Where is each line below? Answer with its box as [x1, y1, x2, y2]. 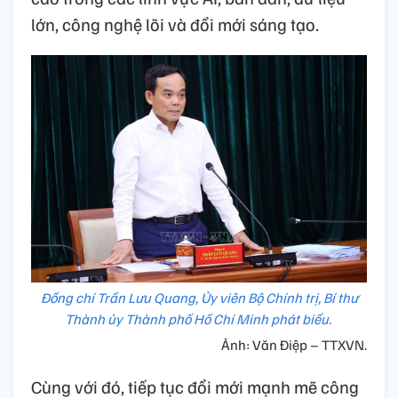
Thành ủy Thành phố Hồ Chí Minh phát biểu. [64, 309, 334, 328]
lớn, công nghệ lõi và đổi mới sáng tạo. [31, 12, 319, 36]
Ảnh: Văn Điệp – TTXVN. [221, 335, 367, 354]
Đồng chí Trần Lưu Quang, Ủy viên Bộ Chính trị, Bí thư [40, 288, 358, 306]
